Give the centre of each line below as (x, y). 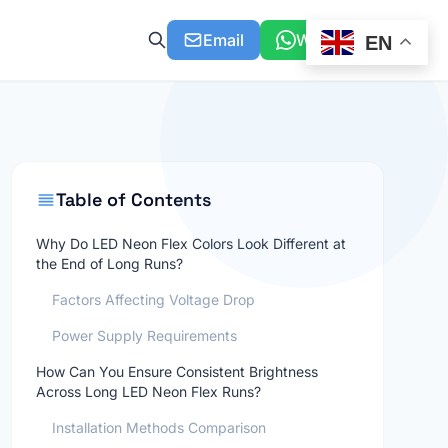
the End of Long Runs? (109, 263)
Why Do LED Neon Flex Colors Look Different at (190, 243)
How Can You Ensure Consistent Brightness (176, 371)
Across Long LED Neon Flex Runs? (148, 391)
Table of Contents (133, 199)
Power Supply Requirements (144, 335)
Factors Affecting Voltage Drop (153, 299)
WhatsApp (336, 40)
